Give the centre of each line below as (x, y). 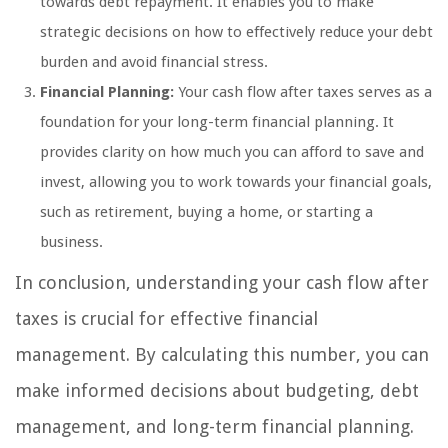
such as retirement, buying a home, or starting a (206, 212)
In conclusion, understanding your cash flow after (222, 283)
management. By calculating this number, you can (222, 355)
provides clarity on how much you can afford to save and (232, 152)
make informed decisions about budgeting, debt (217, 391)
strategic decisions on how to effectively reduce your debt (236, 32)
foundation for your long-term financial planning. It (217, 122)
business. (71, 242)
